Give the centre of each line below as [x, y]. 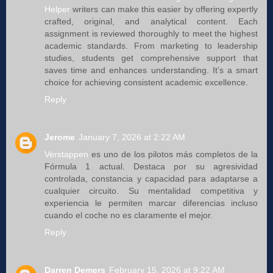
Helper [57, 9]
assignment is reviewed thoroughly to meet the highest [151, 33]
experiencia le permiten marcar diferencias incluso [151, 203]
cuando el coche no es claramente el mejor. [129, 215]
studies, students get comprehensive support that [151, 58]
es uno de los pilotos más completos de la [173, 154]
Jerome [60, 137]
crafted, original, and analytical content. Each [151, 21]
